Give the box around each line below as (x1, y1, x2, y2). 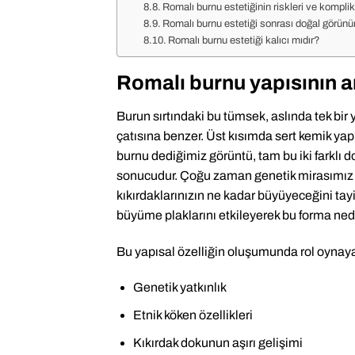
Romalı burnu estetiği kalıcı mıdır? (168, 34, 321, 46)
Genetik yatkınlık (132, 281, 227, 295)
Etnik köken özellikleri (132, 307, 253, 322)
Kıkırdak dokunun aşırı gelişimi (132, 335, 303, 349)
